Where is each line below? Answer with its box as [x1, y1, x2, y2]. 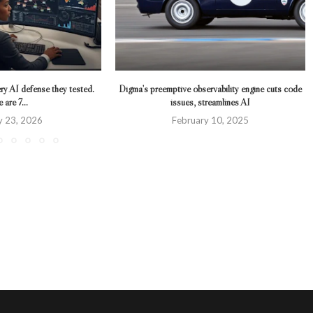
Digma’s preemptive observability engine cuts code [119, 82, 303, 96]
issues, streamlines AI [170, 96, 251, 109]
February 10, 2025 [172, 115, 249, 126]
